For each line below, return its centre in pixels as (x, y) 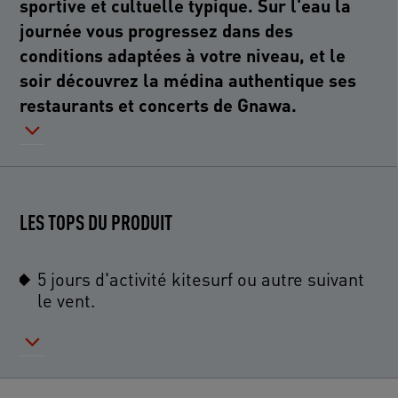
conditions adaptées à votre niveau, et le (183, 55)
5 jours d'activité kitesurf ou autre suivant (201, 279)
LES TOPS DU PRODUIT (96, 222)
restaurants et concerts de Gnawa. (159, 104)
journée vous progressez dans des (157, 30)
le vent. (67, 300)
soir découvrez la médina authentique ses (188, 80)
